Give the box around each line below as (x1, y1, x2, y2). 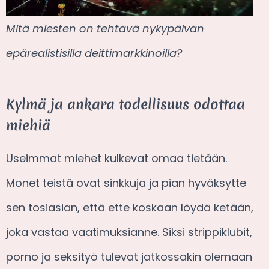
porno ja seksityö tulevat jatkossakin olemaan (6, 249, 252, 264)
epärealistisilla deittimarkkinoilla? (6, 46, 182, 61)
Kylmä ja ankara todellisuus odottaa (6, 95, 245, 115)
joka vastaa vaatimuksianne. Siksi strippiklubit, (6, 224, 252, 240)
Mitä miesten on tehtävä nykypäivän (6, 21, 204, 37)
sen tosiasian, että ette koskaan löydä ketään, (6, 199, 253, 215)
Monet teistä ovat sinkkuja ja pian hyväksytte (6, 175, 246, 190)
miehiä (6, 116, 50, 136)
